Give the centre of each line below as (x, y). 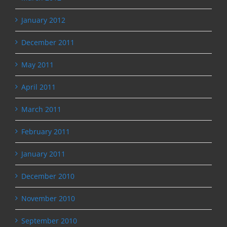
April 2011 (39, 87)
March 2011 (41, 109)
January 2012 (43, 20)
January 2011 (43, 154)
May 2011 (37, 64)
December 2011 (48, 42)
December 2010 (48, 176)
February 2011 (46, 131)
